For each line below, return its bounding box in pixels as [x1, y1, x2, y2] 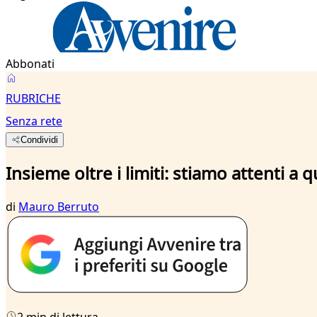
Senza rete [6, 113, 62, 129]
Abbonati [6, 56, 54, 71]
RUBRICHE [6, 91, 61, 106]
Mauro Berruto [18, 198, 99, 214]
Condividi [21, 134, 59, 145]
